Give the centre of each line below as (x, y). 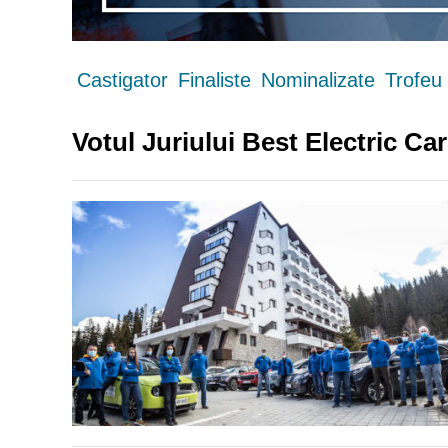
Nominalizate (318, 79)
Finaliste (214, 79)
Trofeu (413, 79)
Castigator (122, 79)
